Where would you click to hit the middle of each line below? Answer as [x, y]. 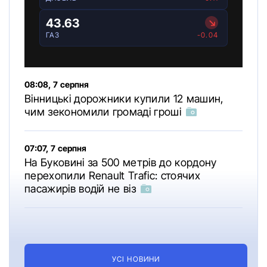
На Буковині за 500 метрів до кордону [121, 163]
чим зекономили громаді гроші [105, 112]
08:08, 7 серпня [57, 85]
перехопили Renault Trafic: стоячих [112, 176]
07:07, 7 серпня [55, 148]
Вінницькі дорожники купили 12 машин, [124, 99]
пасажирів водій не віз [82, 189]
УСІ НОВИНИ [136, 259]
